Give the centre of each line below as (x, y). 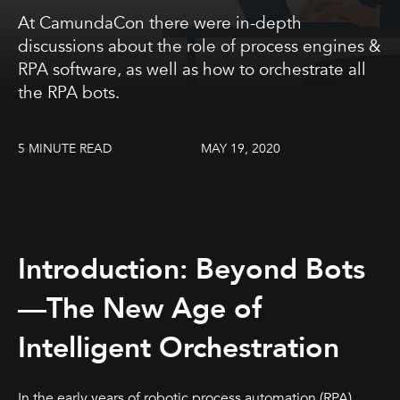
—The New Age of (140, 309)
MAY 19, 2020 (241, 149)
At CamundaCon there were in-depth (160, 23)
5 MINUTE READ (65, 149)
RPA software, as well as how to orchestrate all (192, 70)
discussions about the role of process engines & (199, 46)
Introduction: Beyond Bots (192, 270)
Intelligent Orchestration (179, 349)
